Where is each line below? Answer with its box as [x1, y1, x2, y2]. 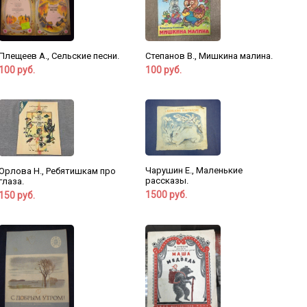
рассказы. [145, 175, 188, 186]
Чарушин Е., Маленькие [145, 165, 243, 176]
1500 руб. [145, 189, 187, 201]
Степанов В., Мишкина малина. [145, 51, 273, 62]
